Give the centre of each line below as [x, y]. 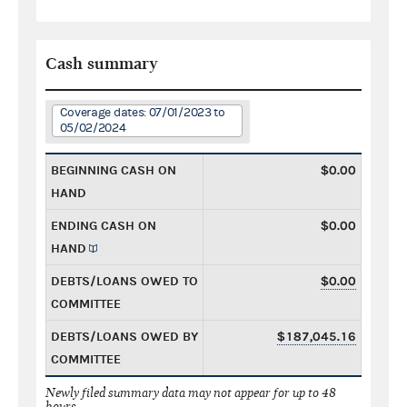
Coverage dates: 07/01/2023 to [142, 112]
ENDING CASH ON [104, 225]
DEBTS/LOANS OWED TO [124, 281]
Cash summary [102, 64]
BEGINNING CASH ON [114, 170]
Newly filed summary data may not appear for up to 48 [191, 392]
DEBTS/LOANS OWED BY [124, 336]
